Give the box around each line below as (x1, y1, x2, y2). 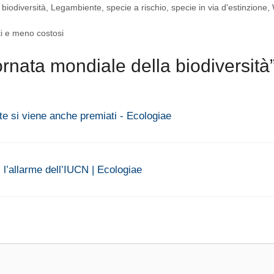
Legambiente (51, 2, 102, 12)
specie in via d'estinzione (171, 2, 268, 12)
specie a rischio (106, 2, 167, 12)
